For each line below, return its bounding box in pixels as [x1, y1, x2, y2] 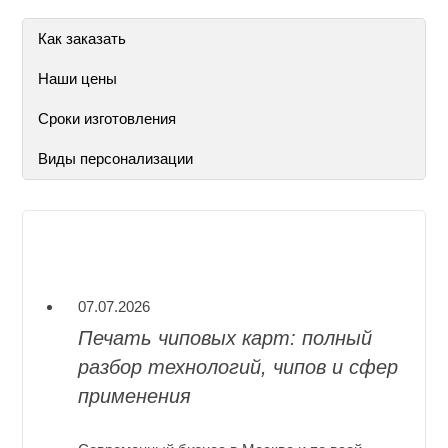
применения [78, 385, 192, 408]
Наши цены [38, 69, 118, 87]
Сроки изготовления [38, 109, 177, 127]
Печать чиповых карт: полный [78, 327, 373, 350]
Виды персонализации [38, 149, 194, 167]
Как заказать [38, 29, 127, 47]
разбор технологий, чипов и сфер [78, 356, 399, 379]
